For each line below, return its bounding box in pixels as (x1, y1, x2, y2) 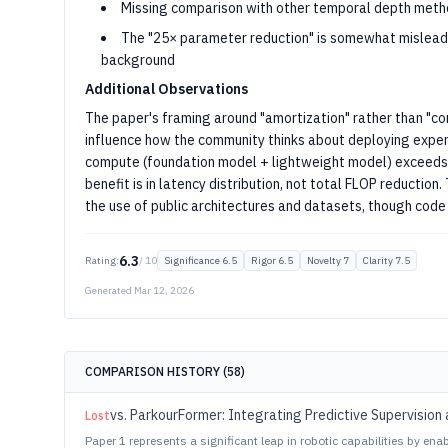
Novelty (307, 254, 341, 267)
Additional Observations (85, 80, 248, 98)
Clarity (363, 254, 393, 267)
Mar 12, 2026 (134, 284, 194, 297)
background (101, 51, 175, 69)
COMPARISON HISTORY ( (85, 364, 227, 379)
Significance (164, 254, 220, 267)
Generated (85, 284, 134, 297)
